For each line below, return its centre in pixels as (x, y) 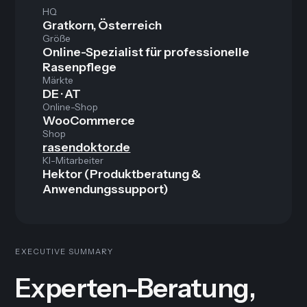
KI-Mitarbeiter (73, 161)
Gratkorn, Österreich (102, 25)
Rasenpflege (80, 67)
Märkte (58, 81)
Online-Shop (71, 107)
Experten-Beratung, (135, 288)
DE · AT (62, 94)
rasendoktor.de (87, 147)
